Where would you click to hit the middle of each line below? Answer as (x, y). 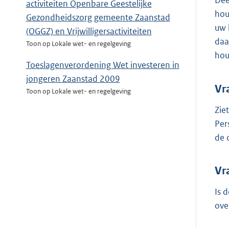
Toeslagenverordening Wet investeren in (102, 65)
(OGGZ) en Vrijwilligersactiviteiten (89, 31)
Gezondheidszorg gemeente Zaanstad (98, 18)
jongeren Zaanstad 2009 (73, 79)
